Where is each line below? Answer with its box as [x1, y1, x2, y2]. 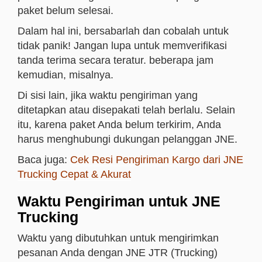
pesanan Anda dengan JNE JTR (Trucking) [18, 247, 218, 258]
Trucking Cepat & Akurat [18, 168, 131, 180]
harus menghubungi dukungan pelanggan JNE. [18, 133, 237, 145]
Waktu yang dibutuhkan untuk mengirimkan [18, 232, 219, 244]
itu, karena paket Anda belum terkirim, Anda [18, 119, 221, 130]
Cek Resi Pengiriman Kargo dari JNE [70, 154, 243, 166]
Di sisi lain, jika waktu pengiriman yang [18, 89, 198, 101]
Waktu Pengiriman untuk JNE [18, 193, 220, 209]
